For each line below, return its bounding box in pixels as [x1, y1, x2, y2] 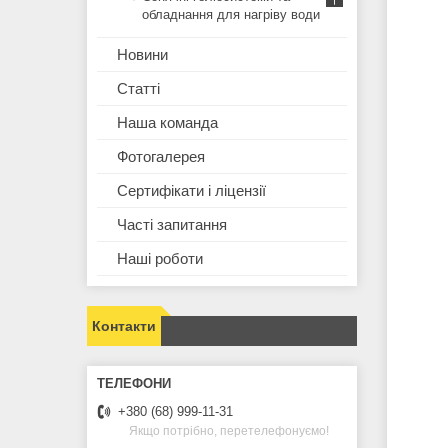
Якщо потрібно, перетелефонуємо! [129, 424, 329, 439]
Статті [117, 80, 160, 98]
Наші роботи [117, 250, 203, 268]
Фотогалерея [117, 148, 205, 166]
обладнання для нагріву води [142, 7, 320, 23]
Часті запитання [117, 216, 227, 234]
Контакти [92, 318, 156, 335]
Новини [117, 46, 168, 64]
